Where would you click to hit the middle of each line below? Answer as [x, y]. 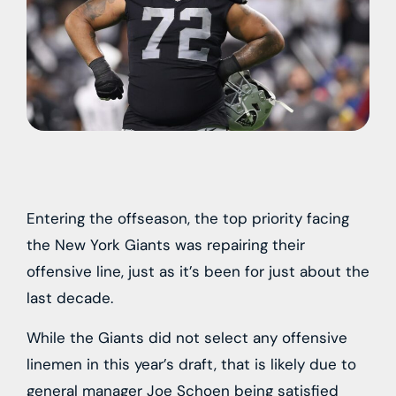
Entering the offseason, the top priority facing [188, 219]
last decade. [70, 298]
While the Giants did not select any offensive [187, 337]
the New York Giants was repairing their [166, 245]
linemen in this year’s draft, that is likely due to [191, 364]
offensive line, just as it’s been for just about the [198, 272]
